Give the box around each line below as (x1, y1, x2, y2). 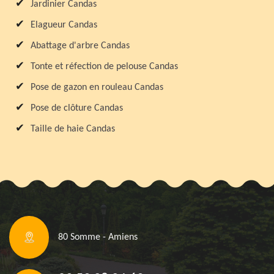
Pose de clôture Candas (31, 103, 123, 113)
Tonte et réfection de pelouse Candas (31, 61, 178, 72)
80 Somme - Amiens (58, 232, 138, 242)
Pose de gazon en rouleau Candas (31, 82, 163, 92)
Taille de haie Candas (31, 124, 115, 134)
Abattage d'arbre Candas (31, 40, 130, 51)
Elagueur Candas (31, 20, 97, 30)
